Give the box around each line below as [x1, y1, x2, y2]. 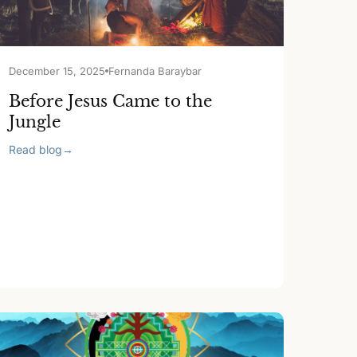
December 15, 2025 [9, 65, 106, 77]
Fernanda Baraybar [108, 65, 202, 77]
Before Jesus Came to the [9, 92, 213, 111]
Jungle [9, 112, 61, 131]
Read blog [9, 143, 63, 156]
